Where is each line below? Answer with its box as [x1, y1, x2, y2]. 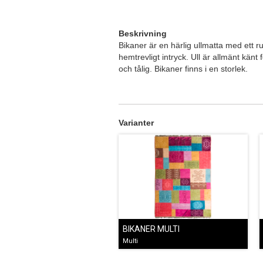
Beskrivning [119, 29, 167, 38]
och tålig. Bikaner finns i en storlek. [119, 64, 248, 73]
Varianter [119, 118, 154, 127]
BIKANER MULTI [123, 224, 180, 234]
